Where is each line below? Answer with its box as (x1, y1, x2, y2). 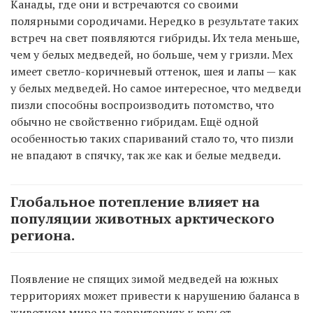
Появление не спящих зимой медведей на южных (10, 271, 278, 287)
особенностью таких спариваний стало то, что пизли (10, 131, 293, 147)
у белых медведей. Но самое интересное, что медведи (10, 80, 301, 96)
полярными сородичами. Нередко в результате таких (10, 13, 298, 29)
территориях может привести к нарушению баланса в (10, 288, 300, 304)
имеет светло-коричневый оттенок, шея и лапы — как (10, 64, 296, 80)
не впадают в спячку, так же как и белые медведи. (10, 147, 281, 163)
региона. (10, 226, 75, 245)
